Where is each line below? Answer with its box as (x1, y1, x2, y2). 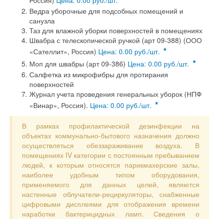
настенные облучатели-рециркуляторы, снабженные (22, 189, 199, 199)
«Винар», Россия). (29, 100, 90, 110)
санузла (29, 16, 55, 25)
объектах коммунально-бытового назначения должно (22, 131, 199, 140)
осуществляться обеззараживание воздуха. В (22, 140, 199, 150)
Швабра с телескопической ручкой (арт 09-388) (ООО (29, 35, 202, 45)
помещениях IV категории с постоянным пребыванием (22, 150, 199, 160)
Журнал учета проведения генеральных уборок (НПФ (29, 89, 202, 99)
